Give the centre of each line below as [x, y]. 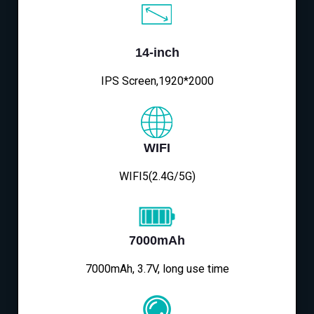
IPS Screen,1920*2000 [157, 81]
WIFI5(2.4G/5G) [157, 177]
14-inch [157, 53]
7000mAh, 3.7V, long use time [157, 269]
